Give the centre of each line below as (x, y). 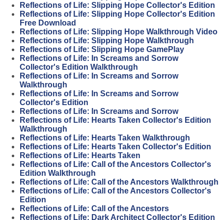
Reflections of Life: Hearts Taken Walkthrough (105, 138)
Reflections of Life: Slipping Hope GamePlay (102, 50)
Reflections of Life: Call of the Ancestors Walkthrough (119, 182)
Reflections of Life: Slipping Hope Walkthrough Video (119, 32)
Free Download (48, 23)
